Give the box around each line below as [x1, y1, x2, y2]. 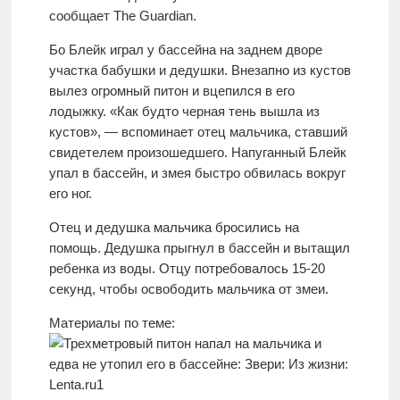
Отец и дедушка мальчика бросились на [48, 220, 299, 236]
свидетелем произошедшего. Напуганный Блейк [48, 145, 346, 161]
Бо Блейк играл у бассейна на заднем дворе [48, 42, 322, 58]
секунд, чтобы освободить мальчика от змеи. [48, 281, 329, 297]
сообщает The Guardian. [48, 8, 196, 24]
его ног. [48, 186, 92, 202]
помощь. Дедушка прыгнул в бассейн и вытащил [48, 240, 350, 256]
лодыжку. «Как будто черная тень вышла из [48, 104, 320, 120]
